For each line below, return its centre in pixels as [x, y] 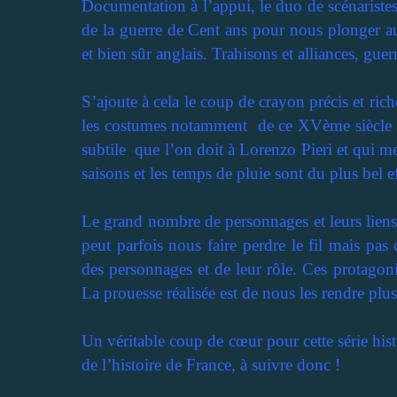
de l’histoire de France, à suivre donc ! [211, 364]
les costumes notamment [165, 125]
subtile [104, 149]
